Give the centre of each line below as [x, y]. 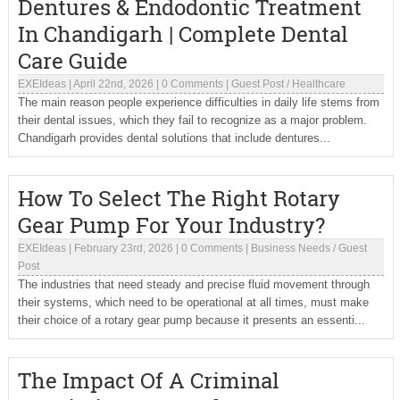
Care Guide [72, 61]
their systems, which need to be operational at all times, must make [193, 302]
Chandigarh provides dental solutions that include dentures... [174, 138]
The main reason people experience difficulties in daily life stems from [198, 102]
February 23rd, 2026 [123, 248]
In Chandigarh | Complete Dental [183, 34]
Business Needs [290, 248]
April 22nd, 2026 [113, 84]
